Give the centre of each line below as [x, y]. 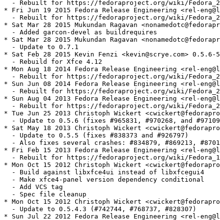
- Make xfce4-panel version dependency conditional [104, 180]
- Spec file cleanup [45, 194]
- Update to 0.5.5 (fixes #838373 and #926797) [96, 136]
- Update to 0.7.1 [41, 47]
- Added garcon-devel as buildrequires [81, 32]
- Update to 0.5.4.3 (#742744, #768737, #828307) [100, 209]
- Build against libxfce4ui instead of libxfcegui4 [104, 172]
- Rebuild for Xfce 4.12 [53, 62]
